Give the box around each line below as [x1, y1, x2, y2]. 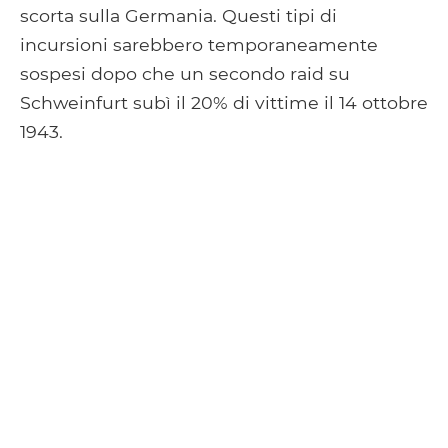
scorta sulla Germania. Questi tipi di [20, 4, 337, 26]
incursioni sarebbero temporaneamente [20, 33, 378, 55]
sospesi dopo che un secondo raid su [20, 62, 350, 84]
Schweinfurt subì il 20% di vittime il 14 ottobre [20, 91, 428, 113]
